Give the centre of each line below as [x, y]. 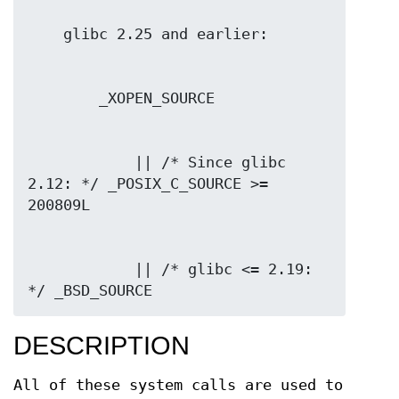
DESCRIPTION [102, 345]
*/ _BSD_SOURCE [90, 290]
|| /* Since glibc [81, 162]
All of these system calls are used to [178, 385]
